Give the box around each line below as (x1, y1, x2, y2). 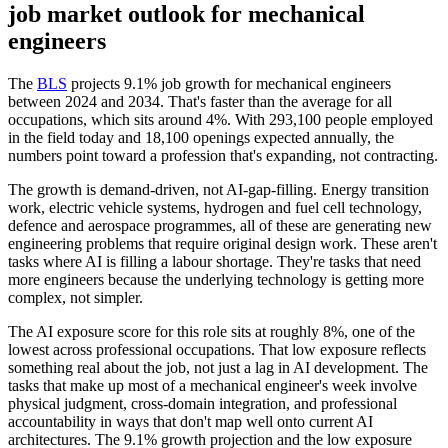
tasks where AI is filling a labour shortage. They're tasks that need (8, 252, 421, 270)
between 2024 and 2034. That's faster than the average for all (8, 92, 392, 110)
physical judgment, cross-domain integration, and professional (8, 394, 397, 412)
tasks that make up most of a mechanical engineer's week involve (8, 376, 417, 394)
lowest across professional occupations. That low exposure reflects (8, 340, 426, 358)
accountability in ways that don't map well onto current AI (8, 412, 373, 430)
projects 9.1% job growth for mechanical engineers (67, 74, 391, 92)
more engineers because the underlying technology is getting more (8, 270, 424, 288)
